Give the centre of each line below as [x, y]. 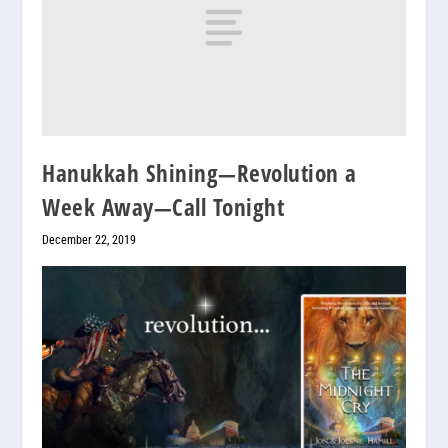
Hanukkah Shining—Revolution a [199, 173]
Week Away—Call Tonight [163, 207]
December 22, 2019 [89, 240]
